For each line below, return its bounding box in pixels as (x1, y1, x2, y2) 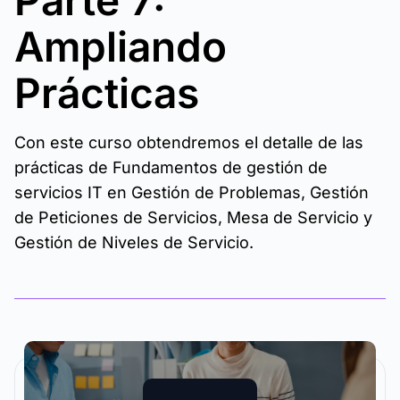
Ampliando (14, 21, 227, 71)
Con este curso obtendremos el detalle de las (14, 133, 363, 152)
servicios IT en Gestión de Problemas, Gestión (14, 183, 369, 202)
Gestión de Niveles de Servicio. (14, 233, 254, 252)
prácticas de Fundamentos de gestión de (14, 158, 328, 177)
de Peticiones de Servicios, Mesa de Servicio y (14, 208, 372, 227)
